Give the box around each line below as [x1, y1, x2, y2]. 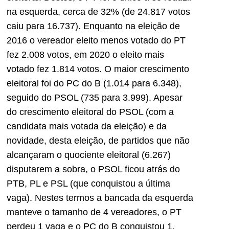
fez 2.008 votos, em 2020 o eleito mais [7, 49, 164, 60]
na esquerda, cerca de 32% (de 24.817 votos [7, 6, 190, 17]
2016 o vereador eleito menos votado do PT [7, 35, 186, 45]
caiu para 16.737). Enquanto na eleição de [7, 20, 180, 31]
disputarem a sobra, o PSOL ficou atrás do [7, 164, 180, 174]
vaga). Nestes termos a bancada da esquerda [7, 192, 193, 203]
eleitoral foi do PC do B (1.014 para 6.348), [7, 78, 181, 88]
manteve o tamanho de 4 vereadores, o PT [7, 207, 181, 217]
